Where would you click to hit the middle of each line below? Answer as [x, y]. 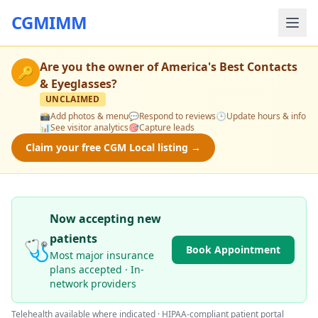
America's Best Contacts [229, 67]
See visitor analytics [89, 127]
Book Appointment [233, 250]
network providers [93, 284]
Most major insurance [102, 255]
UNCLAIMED [73, 99]
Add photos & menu [89, 116]
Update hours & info [266, 116]
